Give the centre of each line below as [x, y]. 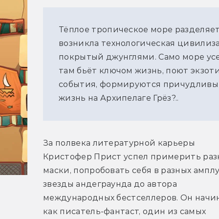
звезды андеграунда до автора [110, 184]
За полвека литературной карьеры [119, 143]
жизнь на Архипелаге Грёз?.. [119, 98]
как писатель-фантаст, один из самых [125, 212]
